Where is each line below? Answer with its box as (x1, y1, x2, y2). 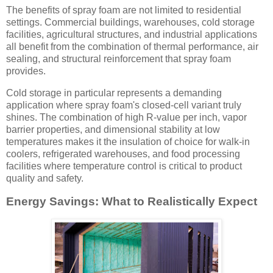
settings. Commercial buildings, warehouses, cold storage (6, 17, 255, 28)
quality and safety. (6, 172, 83, 183)
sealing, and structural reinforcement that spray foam (6, 54, 231, 65)
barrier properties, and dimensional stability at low (6, 124, 220, 135)
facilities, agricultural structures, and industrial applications (6, 29, 257, 40)
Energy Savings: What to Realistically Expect (6, 194, 257, 208)
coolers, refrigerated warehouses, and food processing (6, 148, 240, 159)
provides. (6, 66, 46, 77)
